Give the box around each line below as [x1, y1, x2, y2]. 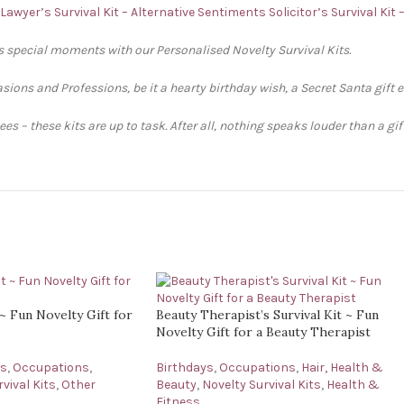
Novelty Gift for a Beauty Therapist [156, 324, 371, 340]
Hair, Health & [301, 360, 383, 375]
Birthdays [156, 360, 214, 375]
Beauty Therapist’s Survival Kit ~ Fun [156, 307, 379, 323]
